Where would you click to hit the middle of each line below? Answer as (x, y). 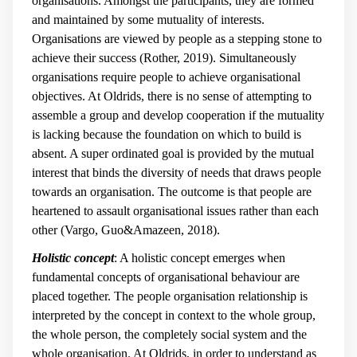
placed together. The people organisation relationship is (170, 296)
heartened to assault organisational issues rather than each (175, 211)
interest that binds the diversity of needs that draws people (177, 173)
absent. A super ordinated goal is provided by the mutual (173, 154)
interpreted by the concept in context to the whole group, (174, 315)
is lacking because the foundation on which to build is (167, 135)
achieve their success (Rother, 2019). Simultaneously (164, 58)
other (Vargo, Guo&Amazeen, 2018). (126, 230)
